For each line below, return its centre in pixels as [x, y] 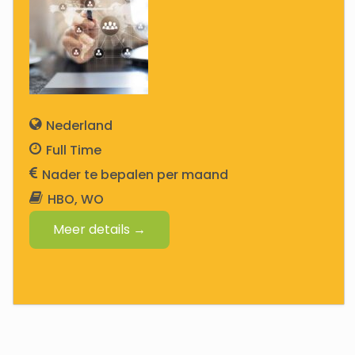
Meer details [93, 229]
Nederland [79, 126]
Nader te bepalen [97, 175]
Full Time [73, 150]
